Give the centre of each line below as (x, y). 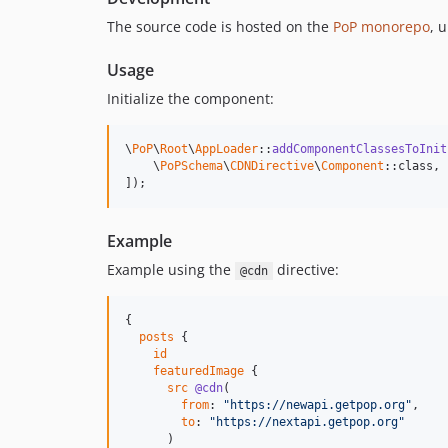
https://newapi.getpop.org (317, 405)
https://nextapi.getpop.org (307, 422)
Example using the (171, 269)
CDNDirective (272, 166)
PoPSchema (191, 166)
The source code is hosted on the (220, 26)
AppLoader (226, 149)
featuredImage (198, 371)
